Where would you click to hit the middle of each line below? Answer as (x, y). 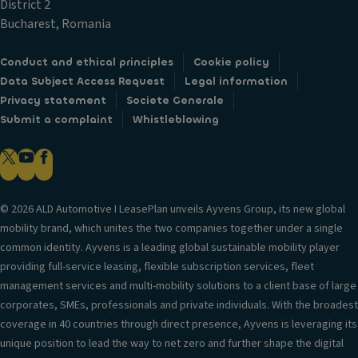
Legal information (236, 81)
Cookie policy (231, 62)
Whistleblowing (176, 119)
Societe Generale (175, 100)
